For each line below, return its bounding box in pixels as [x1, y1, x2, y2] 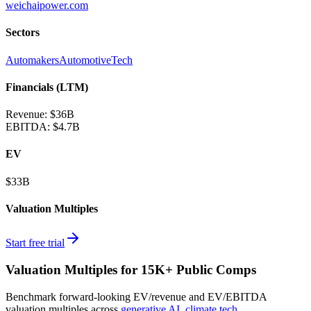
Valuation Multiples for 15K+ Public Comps [6, 262, 256, 277]
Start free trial [6, 237, 65, 249]
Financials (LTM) [6, 81, 88, 93]
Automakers [6, 53, 59, 66]
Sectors [6, 26, 40, 39]
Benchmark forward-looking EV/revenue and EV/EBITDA [6, 290, 267, 303]
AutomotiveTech [59, 53, 133, 66]
